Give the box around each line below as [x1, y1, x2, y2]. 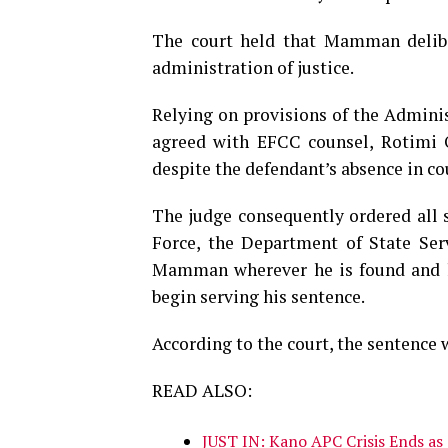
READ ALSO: [152, 378, 252, 402]
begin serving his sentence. [152, 284, 365, 308]
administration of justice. [152, 55, 354, 79]
